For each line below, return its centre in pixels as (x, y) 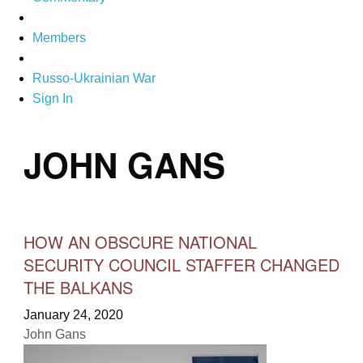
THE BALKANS (78, 287)
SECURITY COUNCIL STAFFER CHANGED (181, 264)
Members (59, 38)
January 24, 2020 (73, 314)
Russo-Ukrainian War (94, 79)
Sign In (53, 99)
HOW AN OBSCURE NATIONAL (140, 241)
